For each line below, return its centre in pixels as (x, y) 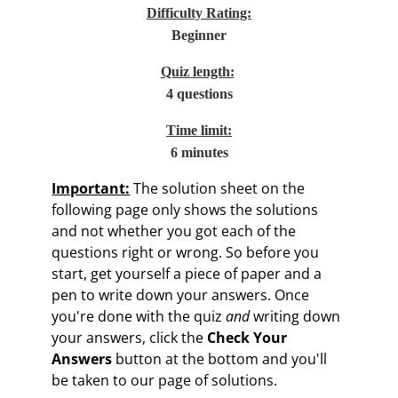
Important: (91, 189)
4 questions (199, 94)
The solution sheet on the (219, 189)
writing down (297, 317)
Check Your (247, 338)
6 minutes (199, 153)
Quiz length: (197, 72)
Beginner (199, 36)
